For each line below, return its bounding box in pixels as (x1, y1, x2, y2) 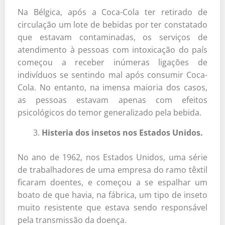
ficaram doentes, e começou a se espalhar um (18, 176, 207, 188)
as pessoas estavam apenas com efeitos (18, 94, 207, 105)
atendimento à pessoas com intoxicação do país (18, 44, 207, 55)
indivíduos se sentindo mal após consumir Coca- (18, 69, 207, 80)
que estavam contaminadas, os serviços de (18, 31, 207, 43)
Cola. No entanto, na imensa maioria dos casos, (18, 81, 207, 93)
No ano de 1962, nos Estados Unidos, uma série (18, 151, 207, 163)
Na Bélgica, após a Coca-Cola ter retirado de (18, 6, 207, 18)
